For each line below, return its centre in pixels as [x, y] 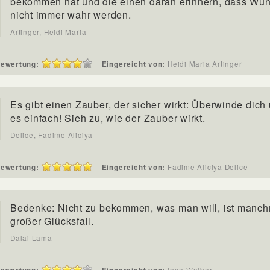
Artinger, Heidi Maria [49, 32]
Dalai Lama [31, 238]
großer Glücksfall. [52, 221]
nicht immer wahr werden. [71, 15]
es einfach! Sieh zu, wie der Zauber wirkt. [108, 118]
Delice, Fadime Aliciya [52, 135]
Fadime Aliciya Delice [212, 167]
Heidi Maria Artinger [209, 64]
